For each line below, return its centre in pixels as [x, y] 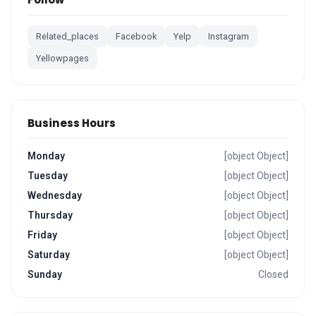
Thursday [50, 215]
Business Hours [72, 123]
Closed [273, 274]
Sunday [45, 274]
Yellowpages [62, 58]
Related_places [67, 36]
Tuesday [48, 176]
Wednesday [55, 195]
